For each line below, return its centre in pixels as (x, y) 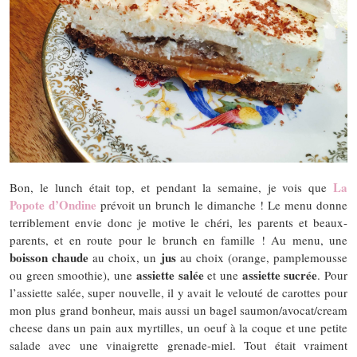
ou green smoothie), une (73, 275)
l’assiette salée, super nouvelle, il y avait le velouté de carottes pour (178, 292)
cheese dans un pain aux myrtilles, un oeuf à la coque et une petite (178, 327)
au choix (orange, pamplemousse (262, 257)
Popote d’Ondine (53, 204)
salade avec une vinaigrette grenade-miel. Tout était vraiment (178, 345)
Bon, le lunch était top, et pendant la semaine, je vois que (171, 187)
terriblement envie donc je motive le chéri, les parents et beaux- (178, 222)
